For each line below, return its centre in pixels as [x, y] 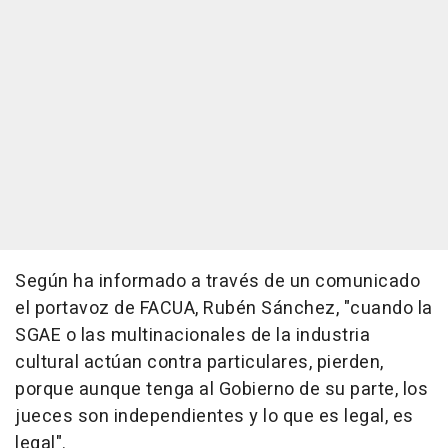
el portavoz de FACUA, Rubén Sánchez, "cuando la [224, 308]
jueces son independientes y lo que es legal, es [214, 416]
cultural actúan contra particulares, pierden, [199, 362]
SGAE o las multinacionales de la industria [192, 335]
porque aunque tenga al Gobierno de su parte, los [221, 389]
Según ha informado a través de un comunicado [217, 281]
